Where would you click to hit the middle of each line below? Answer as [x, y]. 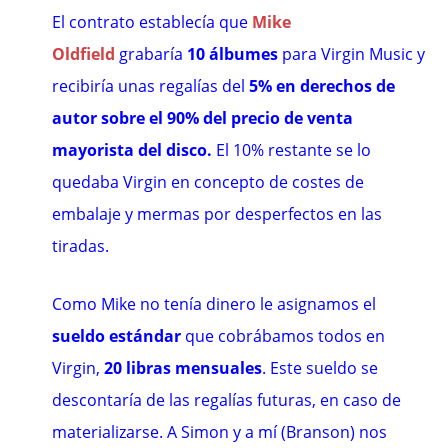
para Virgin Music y [352, 54]
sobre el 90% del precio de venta [227, 118]
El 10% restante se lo [292, 150]
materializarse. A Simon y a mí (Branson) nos [220, 432]
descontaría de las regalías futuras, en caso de [227, 400]
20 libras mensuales [183, 368]
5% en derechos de [322, 86]
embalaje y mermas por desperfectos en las [217, 214]
